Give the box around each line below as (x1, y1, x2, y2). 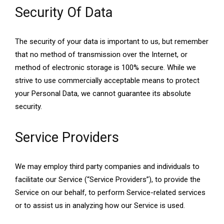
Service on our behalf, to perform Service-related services (15, 188, 205, 197)
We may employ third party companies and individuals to (15, 162, 199, 171)
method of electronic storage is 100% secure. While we (15, 63, 196, 72)
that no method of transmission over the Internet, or (15, 50, 187, 59)
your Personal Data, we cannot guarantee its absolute (15, 89, 191, 98)
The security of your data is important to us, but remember (15, 37, 208, 46)
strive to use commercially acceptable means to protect (15, 76, 199, 85)
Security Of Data (15, 4, 112, 21)
